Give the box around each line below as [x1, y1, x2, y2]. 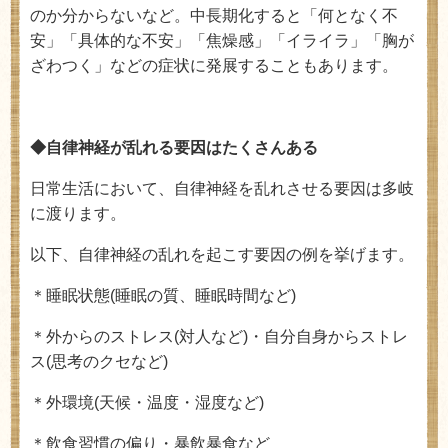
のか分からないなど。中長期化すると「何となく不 [30, 7, 398, 24]
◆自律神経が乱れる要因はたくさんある [30, 139, 318, 156]
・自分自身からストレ [248, 328, 408, 345]
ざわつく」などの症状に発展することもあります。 [30, 57, 398, 74]
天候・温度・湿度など [99, 394, 259, 411]
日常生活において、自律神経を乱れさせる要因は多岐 [30, 180, 414, 197]
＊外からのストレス [30, 328, 174, 345]
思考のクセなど [51, 353, 163, 370]
